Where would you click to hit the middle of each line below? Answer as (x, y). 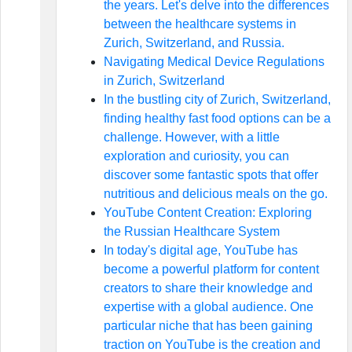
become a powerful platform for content (211, 269)
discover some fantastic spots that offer (211, 175)
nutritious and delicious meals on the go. (215, 194)
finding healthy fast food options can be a (217, 118)
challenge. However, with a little (191, 137)
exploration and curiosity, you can (196, 156)
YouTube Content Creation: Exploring (207, 213)
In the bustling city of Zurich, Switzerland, (217, 99)
